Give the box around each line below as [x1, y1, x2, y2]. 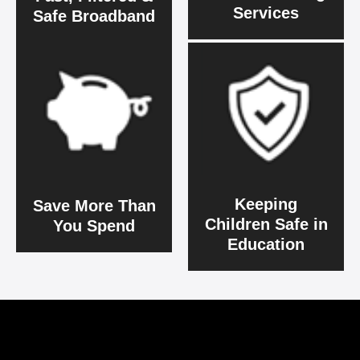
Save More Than [32, 196, 156, 215]
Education [227, 235, 305, 253]
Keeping [235, 194, 297, 213]
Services [233, 4, 299, 22]
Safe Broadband [33, 7, 155, 26]
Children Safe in [204, 215, 328, 233]
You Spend [53, 216, 135, 235]
